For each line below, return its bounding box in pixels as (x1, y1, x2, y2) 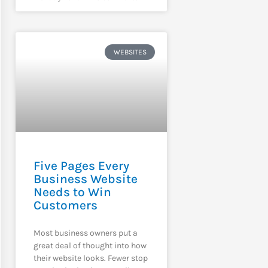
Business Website (33, 171, 138, 186)
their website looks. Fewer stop (33, 252, 148, 263)
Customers (33, 197, 98, 212)
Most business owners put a (33, 227, 138, 238)
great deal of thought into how (33, 240, 147, 251)
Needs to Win (33, 184, 111, 199)
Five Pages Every (33, 158, 129, 173)
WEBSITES (113, 47, 147, 56)
